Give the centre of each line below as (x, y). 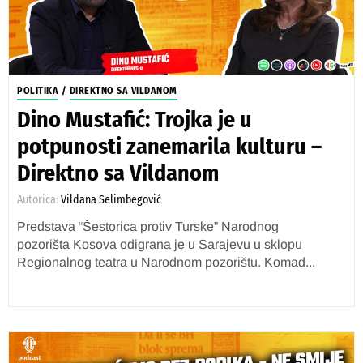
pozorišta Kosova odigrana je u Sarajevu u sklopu (160, 244)
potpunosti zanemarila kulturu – (169, 146)
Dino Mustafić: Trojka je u (135, 120)
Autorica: (39, 200)
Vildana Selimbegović (111, 200)
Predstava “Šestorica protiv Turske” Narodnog (148, 226)
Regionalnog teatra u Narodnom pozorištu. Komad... (166, 262)
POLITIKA (38, 91)
